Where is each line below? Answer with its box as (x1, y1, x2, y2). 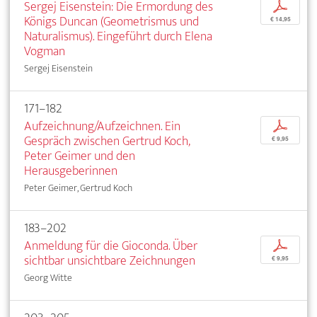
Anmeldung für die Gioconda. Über (24, 235, 197, 258)
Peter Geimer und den (24, 145, 135, 168)
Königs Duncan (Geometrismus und (24, 11, 199, 33)
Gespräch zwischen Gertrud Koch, (24, 130, 190, 153)
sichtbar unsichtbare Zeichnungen (24, 250, 195, 272)
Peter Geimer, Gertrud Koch (24, 180, 132, 197)
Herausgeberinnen (24, 160, 117, 183)
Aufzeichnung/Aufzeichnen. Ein (24, 115, 180, 138)
